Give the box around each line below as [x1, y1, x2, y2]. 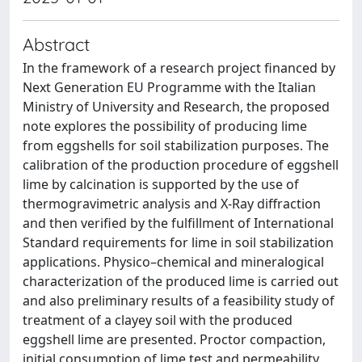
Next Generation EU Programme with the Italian [23, 78, 316, 96]
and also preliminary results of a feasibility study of [23, 292, 335, 309]
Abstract [23, 33, 90, 55]
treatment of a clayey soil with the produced [23, 311, 293, 329]
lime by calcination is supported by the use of [23, 175, 299, 193]
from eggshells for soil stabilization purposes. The [23, 137, 329, 154]
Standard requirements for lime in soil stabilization [23, 234, 334, 251]
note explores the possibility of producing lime [23, 117, 307, 135]
